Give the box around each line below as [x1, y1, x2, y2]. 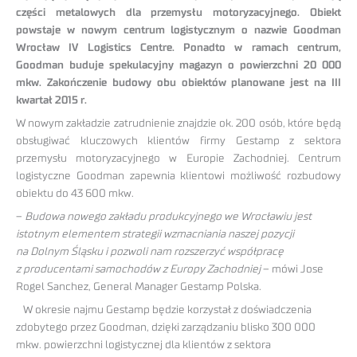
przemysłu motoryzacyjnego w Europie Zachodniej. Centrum [16, 153, 341, 165]
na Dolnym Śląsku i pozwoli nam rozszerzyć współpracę [16, 245, 284, 257]
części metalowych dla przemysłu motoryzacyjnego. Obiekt [16, 7, 341, 19]
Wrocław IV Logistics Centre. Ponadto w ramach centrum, [16, 42, 341, 54]
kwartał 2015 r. [16, 95, 87, 107]
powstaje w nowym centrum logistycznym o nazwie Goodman [16, 25, 341, 37]
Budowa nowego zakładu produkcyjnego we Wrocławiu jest [25, 210, 312, 222]
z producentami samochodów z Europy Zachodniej [16, 263, 261, 275]
